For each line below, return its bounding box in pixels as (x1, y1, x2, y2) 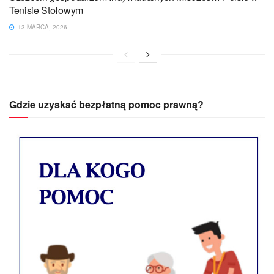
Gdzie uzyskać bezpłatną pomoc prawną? (9, 97, 204, 111)
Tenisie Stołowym (9, 2, 83, 17)
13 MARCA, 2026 (16, 22, 67, 31)
